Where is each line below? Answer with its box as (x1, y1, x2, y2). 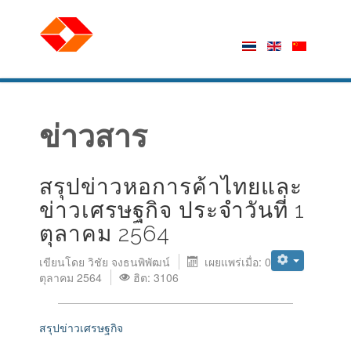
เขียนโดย (39, 254, 88, 270)
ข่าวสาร (39, 118, 147, 154)
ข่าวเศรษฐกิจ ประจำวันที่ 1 (39, 197, 305, 223)
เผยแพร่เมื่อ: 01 (204, 254, 277, 270)
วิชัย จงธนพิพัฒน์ (88, 254, 170, 270)
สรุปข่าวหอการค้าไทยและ (39, 174, 302, 200)
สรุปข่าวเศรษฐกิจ (39, 320, 123, 335)
